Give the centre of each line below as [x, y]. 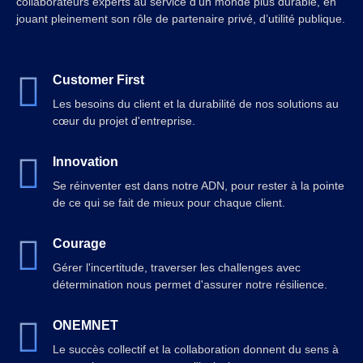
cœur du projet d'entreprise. [124, 120]
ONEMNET [85, 325]
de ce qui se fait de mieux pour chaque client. [169, 202]
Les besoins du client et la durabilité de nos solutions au [196, 103]
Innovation [85, 161]
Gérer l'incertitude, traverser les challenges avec [177, 267]
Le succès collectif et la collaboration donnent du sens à [196, 349]
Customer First [98, 79]
